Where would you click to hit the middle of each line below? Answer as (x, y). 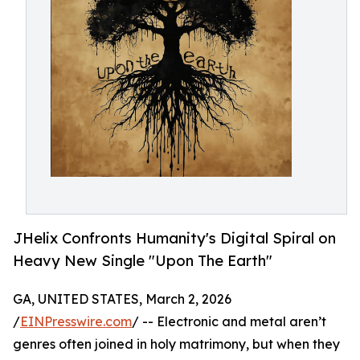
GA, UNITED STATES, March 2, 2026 (122, 299)
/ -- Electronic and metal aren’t (229, 321)
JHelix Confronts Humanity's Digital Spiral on (174, 239)
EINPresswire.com (76, 321)
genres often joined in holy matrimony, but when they (176, 344)
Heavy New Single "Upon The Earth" (143, 261)
